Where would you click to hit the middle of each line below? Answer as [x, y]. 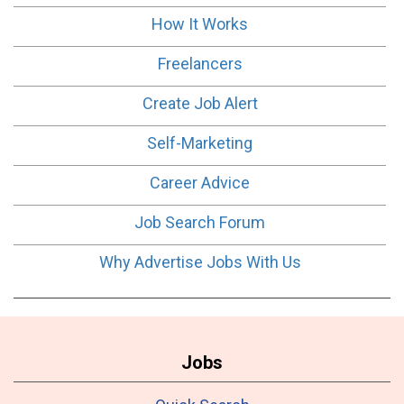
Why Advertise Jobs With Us [200, 262]
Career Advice [200, 182]
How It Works [200, 23]
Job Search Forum [200, 222]
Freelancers [200, 63]
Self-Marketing [200, 142]
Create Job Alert [200, 103]
